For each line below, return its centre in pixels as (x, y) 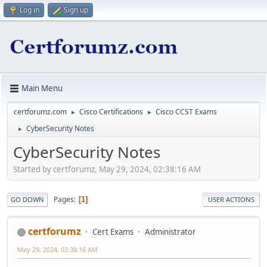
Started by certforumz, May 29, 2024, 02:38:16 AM (107, 170)
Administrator (170, 232)
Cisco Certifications (111, 111)
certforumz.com (40, 111)
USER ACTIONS (231, 200)
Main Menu (42, 89)
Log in (30, 10)
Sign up (76, 10)
